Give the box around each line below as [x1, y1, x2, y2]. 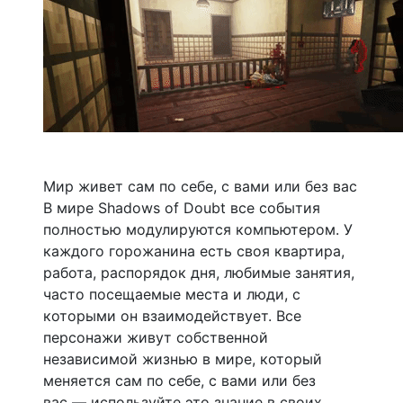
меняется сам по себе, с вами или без [43, 371, 316, 390]
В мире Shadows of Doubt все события [43, 198, 320, 217]
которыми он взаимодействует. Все [43, 306, 301, 325]
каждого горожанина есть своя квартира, [43, 241, 345, 260]
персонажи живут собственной [43, 327, 268, 346]
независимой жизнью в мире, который [43, 349, 322, 368]
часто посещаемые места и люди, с [43, 284, 300, 303]
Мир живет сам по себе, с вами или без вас [43, 176, 357, 195]
